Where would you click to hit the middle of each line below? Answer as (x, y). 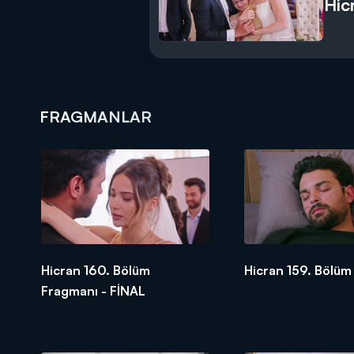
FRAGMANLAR (96, 117)
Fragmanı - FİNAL (93, 290)
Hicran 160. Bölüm (96, 270)
